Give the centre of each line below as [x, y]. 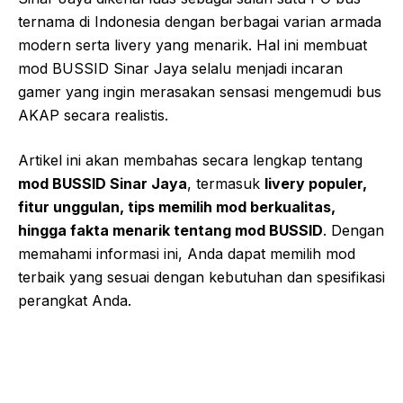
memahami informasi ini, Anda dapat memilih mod [187, 254]
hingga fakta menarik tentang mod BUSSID [170, 231]
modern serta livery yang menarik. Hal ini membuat [193, 45]
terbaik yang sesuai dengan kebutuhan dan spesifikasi [201, 278]
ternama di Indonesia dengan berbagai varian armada [200, 22]
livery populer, [316, 184]
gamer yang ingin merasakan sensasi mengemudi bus [200, 92]
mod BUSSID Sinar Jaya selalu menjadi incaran [180, 69]
